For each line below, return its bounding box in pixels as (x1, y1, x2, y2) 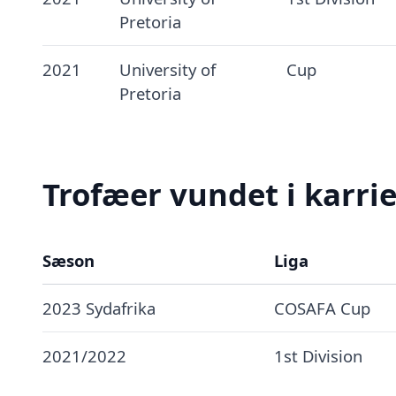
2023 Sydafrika (42, 297, 156, 319)
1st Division (273, 345, 362, 367)
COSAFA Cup (273, 297, 370, 319)
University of (118, 58, 216, 81)
